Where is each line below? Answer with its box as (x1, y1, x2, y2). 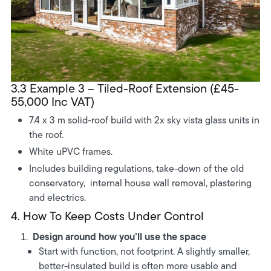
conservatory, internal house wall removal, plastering (29, 176, 252, 191)
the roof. (29, 128, 64, 142)
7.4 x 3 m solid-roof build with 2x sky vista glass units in (29, 113, 260, 128)
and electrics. (29, 191, 87, 205)
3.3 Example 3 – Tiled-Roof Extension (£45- (10, 80, 239, 97)
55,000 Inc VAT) (10, 93, 94, 111)
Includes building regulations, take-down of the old (29, 162, 244, 176)
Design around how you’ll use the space (30, 229, 206, 244)
